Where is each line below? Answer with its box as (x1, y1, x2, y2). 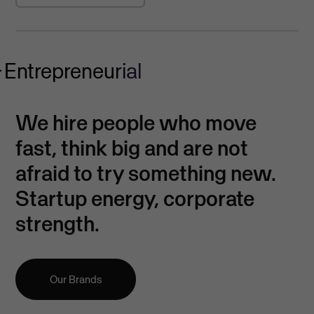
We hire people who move (15, 109, 257, 137)
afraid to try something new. (15, 160, 277, 187)
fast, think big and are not (15, 135, 249, 162)
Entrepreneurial (4, 57, 142, 85)
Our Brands (50, 273, 102, 287)
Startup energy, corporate (15, 185, 255, 212)
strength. (15, 210, 100, 238)
